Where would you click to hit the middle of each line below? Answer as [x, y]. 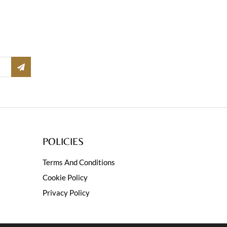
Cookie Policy [65, 177]
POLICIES [63, 141]
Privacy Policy [66, 192]
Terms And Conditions [79, 162]
